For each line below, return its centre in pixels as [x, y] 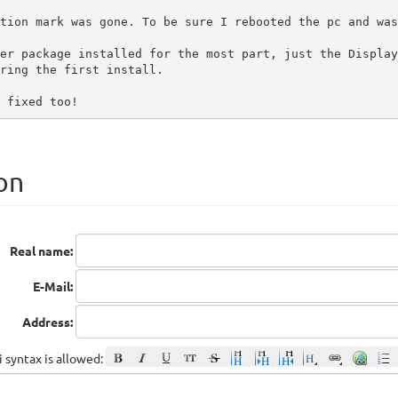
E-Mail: [53, 287]
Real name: [41, 251]
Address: [48, 322]
